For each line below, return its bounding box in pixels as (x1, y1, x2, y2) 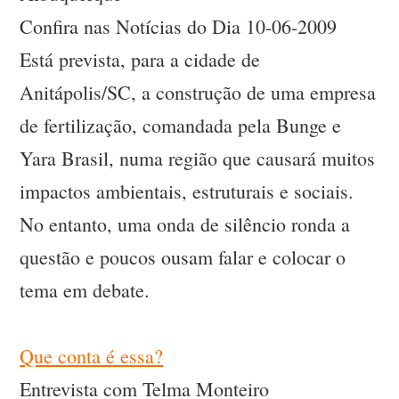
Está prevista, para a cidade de (20, 46, 261, 73)
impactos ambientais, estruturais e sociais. (20, 178, 354, 205)
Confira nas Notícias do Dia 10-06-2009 (20, 13, 338, 40)
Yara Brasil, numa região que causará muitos (20, 145, 376, 172)
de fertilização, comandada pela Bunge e (20, 112, 342, 139)
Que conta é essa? (20, 343, 164, 370)
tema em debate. (20, 277, 151, 304)
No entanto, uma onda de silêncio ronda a (20, 211, 351, 238)
